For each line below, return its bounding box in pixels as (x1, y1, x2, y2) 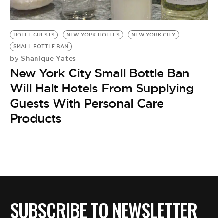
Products (10, 110, 61, 127)
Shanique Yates (18, 54, 76, 63)
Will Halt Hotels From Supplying (10, 80, 194, 96)
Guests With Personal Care (10, 95, 163, 111)
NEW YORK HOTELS (66, 32, 120, 38)
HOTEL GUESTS (13, 32, 54, 38)
